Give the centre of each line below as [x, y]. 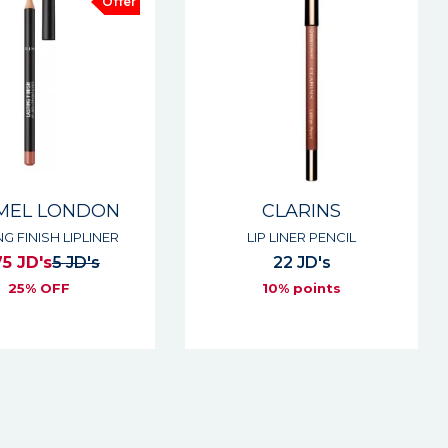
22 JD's [301, 262]
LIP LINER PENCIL [302, 237]
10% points [302, 288]
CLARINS [302, 211]
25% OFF [38, 288]
